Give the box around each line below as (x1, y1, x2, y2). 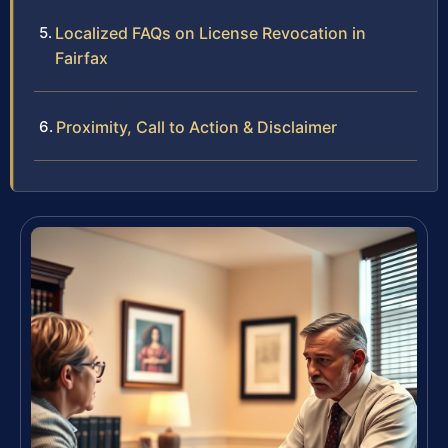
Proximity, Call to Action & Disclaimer (56, 117, 337, 138)
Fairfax (55, 48, 108, 69)
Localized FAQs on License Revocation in (55, 23, 366, 44)
